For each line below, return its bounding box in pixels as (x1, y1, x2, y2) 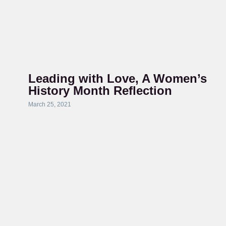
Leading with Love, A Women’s (28, 72, 207, 85)
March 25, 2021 (28, 101, 71, 108)
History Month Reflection (28, 84, 172, 97)
